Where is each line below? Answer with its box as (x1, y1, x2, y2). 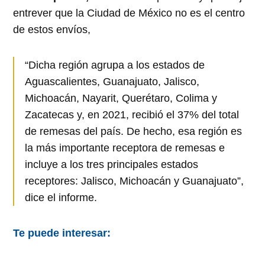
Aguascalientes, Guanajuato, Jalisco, (25, 75, 200, 88)
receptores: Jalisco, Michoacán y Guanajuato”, (25, 174, 244, 187)
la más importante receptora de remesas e (25, 141, 225, 154)
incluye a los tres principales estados (25, 158, 199, 170)
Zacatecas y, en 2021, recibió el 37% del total (25, 108, 240, 121)
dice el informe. (25, 191, 98, 203)
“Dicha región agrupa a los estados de (25, 59, 205, 71)
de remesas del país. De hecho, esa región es (25, 125, 243, 137)
